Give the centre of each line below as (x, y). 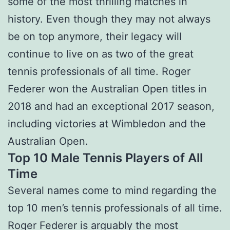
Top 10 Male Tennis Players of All (105, 158)
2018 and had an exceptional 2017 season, (111, 107)
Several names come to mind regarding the (112, 191)
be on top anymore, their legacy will (95, 37)
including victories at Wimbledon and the (107, 124)
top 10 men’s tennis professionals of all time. (115, 208)
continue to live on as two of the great (101, 54)
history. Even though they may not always (109, 19)
